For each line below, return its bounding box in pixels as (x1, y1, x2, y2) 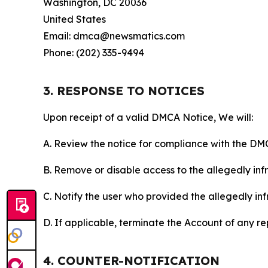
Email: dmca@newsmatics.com (43, 30, 185, 42)
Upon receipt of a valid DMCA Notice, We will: (43, 111, 253, 123)
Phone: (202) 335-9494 (43, 47, 144, 59)
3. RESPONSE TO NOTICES (43, 83, 205, 98)
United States (43, 13, 106, 25)
